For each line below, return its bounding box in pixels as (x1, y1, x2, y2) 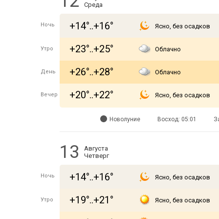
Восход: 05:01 (157, 116, 197, 123)
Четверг (84, 152, 109, 159)
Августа (84, 145, 108, 152)
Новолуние (109, 116, 140, 123)
